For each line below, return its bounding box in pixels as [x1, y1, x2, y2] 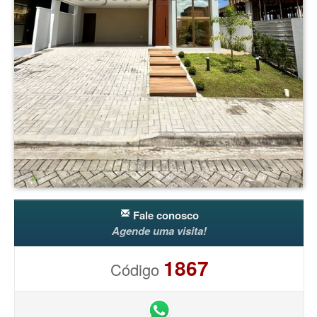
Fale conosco [129, 207, 199, 223]
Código [110, 258, 163, 280]
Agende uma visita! [112, 223, 207, 238]
